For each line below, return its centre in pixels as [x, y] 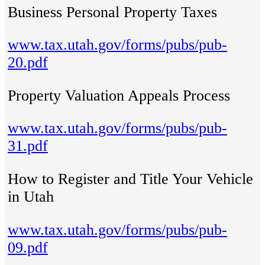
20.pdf [28, 63]
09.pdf [28, 247]
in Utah [31, 197]
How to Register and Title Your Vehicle [130, 179]
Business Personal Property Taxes [112, 12]
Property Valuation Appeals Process [119, 95]
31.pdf [28, 146]
